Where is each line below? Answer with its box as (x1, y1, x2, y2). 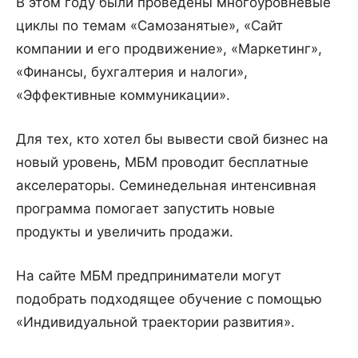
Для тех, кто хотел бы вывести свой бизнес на (16, 131, 328, 148)
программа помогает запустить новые (16, 201, 275, 217)
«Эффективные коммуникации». (16, 87, 230, 104)
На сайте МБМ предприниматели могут (16, 268, 281, 284)
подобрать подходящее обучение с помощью (16, 291, 322, 308)
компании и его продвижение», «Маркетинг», (16, 41, 322, 58)
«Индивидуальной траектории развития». (16, 314, 295, 331)
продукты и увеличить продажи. (16, 224, 233, 241)
